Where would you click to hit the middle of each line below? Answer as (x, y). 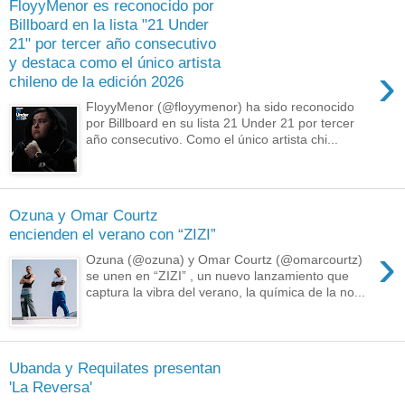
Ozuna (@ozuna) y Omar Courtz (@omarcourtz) (225, 260)
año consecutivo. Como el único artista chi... (212, 140)
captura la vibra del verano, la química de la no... (226, 292)
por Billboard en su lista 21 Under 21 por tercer (221, 123)
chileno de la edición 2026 (96, 81)
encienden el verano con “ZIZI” (113, 234)
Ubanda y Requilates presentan (115, 367)
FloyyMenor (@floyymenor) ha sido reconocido (221, 107)
